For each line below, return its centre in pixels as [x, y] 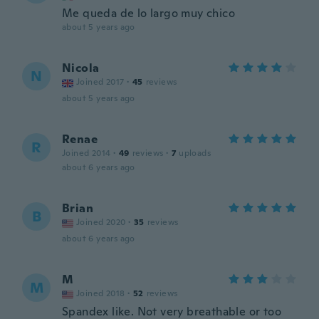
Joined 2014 [87, 153]
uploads [195, 153]
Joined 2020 [101, 222]
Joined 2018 [101, 293]
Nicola [81, 68]
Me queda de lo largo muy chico [148, 13]
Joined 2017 [100, 82]
